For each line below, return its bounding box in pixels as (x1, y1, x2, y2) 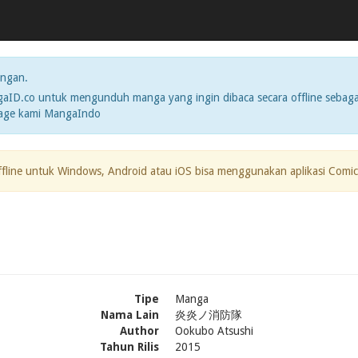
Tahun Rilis (100, 340, 159, 353)
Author (120, 324, 159, 337)
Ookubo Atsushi (175, 324, 253, 337)
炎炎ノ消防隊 (175, 308, 242, 321)
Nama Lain (101, 308, 159, 321)
